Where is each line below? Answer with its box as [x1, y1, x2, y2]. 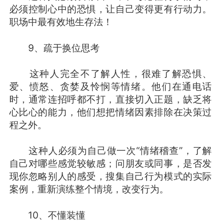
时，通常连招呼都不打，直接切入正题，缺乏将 [9, 93, 212, 105]
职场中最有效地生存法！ [9, 16, 112, 28]
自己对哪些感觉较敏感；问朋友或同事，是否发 [9, 157, 212, 170]
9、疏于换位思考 [9, 41, 100, 54]
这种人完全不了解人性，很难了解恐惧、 [9, 67, 212, 79]
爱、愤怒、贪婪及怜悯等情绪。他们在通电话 [9, 80, 212, 92]
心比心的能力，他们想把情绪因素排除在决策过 [9, 106, 212, 118]
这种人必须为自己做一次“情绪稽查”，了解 [9, 145, 212, 157]
